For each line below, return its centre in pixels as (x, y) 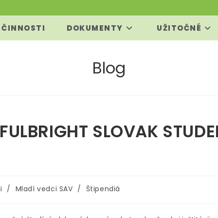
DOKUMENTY (95, 28)
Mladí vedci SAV (44, 189)
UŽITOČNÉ (179, 28)
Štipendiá (103, 189)
